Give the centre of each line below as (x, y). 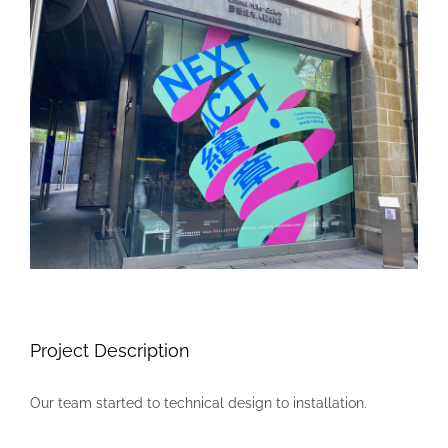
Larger (50, 17)
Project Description (110, 350)
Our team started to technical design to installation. (198, 403)
